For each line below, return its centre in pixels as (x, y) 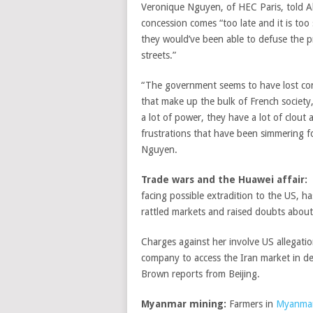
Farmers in (251, 304)
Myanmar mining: (184, 304)
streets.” (159, 55)
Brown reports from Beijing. (201, 274)
